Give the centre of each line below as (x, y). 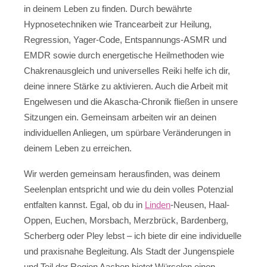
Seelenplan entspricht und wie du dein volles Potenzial (128, 189)
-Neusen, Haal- (200, 204)
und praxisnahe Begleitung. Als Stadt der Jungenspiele (129, 251)
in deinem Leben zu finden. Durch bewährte (108, 9)
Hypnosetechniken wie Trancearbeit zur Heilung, (118, 24)
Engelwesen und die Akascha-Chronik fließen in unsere (131, 102)
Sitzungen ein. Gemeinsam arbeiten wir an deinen (120, 117)
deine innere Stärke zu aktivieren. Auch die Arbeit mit (126, 86)
